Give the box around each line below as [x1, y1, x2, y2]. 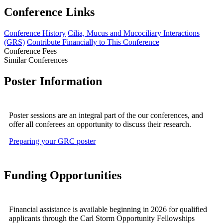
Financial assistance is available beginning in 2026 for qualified [9, 205, 207, 214]
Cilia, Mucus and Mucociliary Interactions [68, 28, 200, 37]
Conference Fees [4, 46, 57, 55]
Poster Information [4, 74, 102, 88]
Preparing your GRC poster [9, 136, 96, 145]
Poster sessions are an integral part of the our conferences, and [9, 111, 203, 119]
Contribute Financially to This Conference [27, 37, 159, 46]
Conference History [4, 28, 66, 37]
